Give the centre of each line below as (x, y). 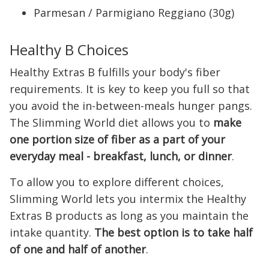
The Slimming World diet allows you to (111, 122)
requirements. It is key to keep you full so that (130, 89)
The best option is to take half (174, 232)
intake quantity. (52, 232)
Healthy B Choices (69, 50)
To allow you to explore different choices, (117, 182)
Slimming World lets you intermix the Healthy (128, 199)
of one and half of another (78, 249)
